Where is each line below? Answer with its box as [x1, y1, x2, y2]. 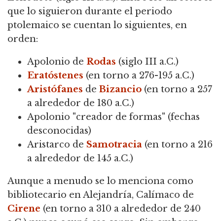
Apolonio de [27, 56, 86, 67]
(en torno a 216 [142, 139, 213, 150]
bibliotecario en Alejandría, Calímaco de [7, 189, 194, 200]
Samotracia [86, 139, 142, 150]
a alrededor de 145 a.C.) [27, 152, 133, 164]
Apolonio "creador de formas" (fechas [27, 111, 200, 122]
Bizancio [99, 83, 142, 95]
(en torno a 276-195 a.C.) [83, 70, 194, 81]
